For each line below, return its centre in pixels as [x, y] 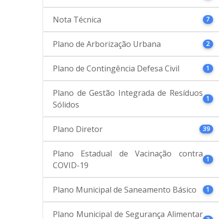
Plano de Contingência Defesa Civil [116, 68]
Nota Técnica [77, 19]
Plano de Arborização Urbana [107, 44]
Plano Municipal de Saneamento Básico [125, 189]
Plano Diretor [78, 129]
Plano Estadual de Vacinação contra [128, 153]
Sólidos [66, 104]
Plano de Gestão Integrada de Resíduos [128, 93]
